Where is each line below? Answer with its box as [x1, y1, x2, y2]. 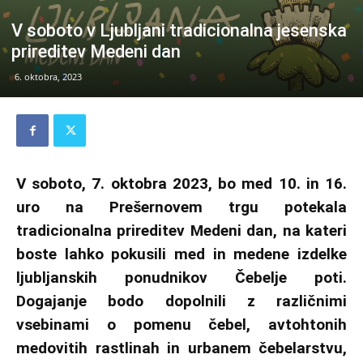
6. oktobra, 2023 [15, 70, 82, 83]
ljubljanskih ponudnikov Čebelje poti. [16, 268, 347, 288]
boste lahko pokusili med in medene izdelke [16, 245, 347, 264]
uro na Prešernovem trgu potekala [16, 198, 347, 217]
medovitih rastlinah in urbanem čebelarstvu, [16, 339, 347, 358]
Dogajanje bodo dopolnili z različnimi [16, 292, 347, 311]
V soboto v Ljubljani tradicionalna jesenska [11, 20, 347, 41]
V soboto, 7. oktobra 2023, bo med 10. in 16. [16, 174, 347, 194]
